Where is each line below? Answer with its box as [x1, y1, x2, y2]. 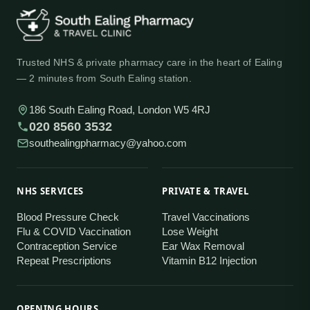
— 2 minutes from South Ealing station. [17, 72, 192, 84]
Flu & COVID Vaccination [17, 226, 131, 237]
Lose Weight [162, 226, 218, 237]
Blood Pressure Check [17, 211, 119, 223]
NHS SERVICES [17, 184, 84, 197]
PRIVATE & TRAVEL [162, 184, 249, 197]
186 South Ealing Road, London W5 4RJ [29, 104, 210, 116]
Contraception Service [17, 240, 117, 252]
